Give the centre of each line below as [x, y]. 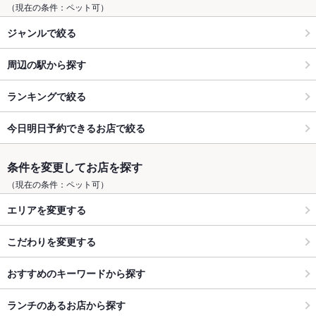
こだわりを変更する [51, 241]
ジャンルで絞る [42, 32]
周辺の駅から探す [47, 64]
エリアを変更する [47, 209]
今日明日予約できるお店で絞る [76, 127]
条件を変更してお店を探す [75, 167]
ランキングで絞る [47, 96]
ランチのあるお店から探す [66, 304]
